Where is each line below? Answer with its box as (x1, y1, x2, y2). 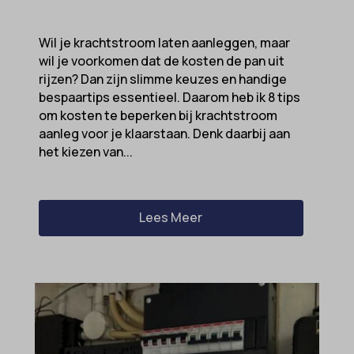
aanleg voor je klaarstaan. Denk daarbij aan (38, 125, 290, 143)
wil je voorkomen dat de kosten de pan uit (38, 52, 284, 70)
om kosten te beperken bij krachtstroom (38, 107, 277, 125)
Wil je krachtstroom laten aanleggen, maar (38, 34, 290, 52)
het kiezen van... (38, 143, 133, 161)
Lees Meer (139, 209, 203, 227)
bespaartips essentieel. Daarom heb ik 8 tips (38, 88, 300, 107)
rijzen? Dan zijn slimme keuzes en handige (38, 70, 287, 88)
